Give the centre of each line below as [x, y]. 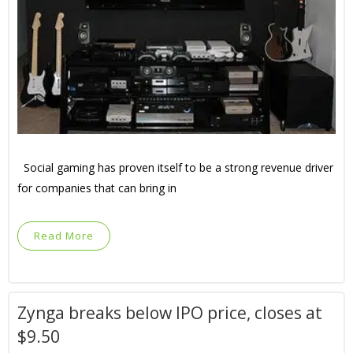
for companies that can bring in [97, 188]
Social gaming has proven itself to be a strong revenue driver [175, 167]
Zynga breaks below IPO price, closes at [170, 313]
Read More [64, 236]
